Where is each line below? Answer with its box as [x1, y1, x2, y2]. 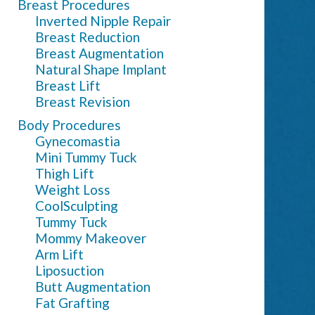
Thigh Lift [35, 165, 94, 181]
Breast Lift [35, 77, 101, 94]
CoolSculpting [35, 197, 118, 214]
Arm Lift [35, 245, 84, 262]
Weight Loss [35, 181, 110, 198]
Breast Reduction [35, 28, 140, 45]
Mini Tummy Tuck [35, 148, 137, 165]
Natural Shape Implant [35, 60, 167, 77]
